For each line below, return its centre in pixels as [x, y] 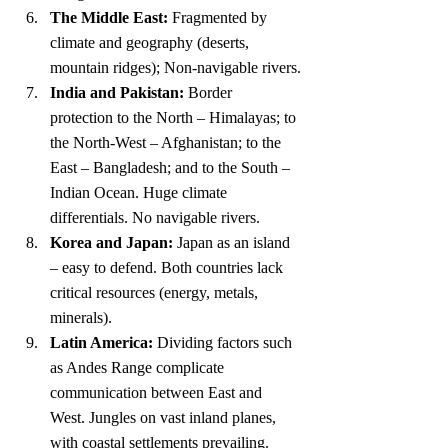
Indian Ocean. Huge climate [140, 193]
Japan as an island [233, 243]
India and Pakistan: [117, 93]
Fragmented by [219, 18]
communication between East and [158, 393]
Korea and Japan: [111, 243]
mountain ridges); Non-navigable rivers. [175, 68]
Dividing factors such [224, 343]
